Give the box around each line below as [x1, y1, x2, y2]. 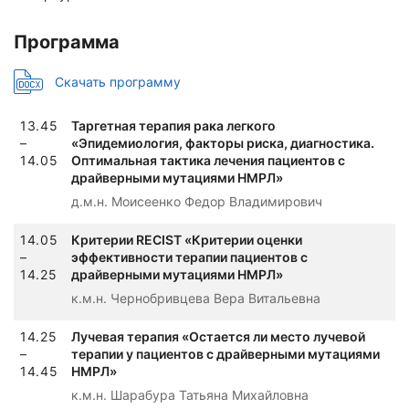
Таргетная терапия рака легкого [71, 117, 276, 133]
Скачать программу [55, 73, 181, 89]
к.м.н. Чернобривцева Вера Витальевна [71, 289, 320, 306]
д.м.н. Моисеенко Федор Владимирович [71, 193, 322, 209]
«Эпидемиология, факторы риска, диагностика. [71, 134, 374, 151]
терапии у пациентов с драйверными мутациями [71, 345, 380, 362]
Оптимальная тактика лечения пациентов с [71, 152, 345, 168]
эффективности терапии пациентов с [71, 248, 308, 265]
